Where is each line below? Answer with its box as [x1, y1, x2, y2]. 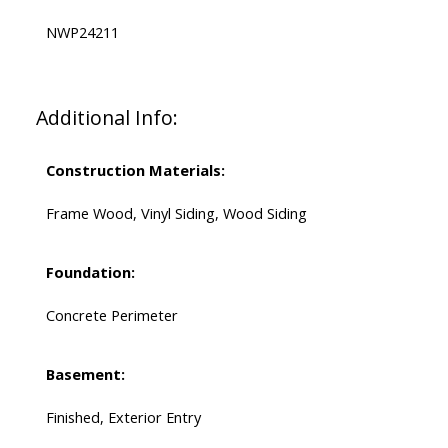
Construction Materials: [45, 160, 225, 181]
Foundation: [45, 262, 135, 283]
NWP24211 [45, 22, 119, 43]
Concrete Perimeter [45, 305, 178, 326]
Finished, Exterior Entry [45, 407, 201, 428]
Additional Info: [35, 104, 178, 132]
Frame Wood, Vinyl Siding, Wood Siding [45, 203, 307, 224]
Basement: [45, 364, 125, 385]
